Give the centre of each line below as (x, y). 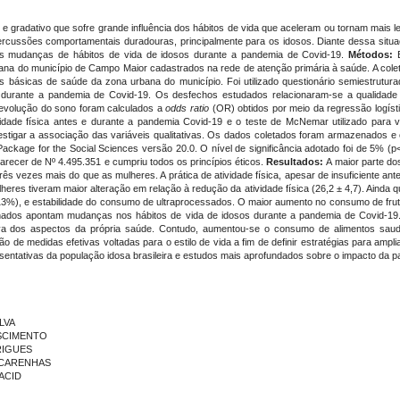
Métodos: (371, 54)
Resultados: (295, 162)
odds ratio (187, 108)
